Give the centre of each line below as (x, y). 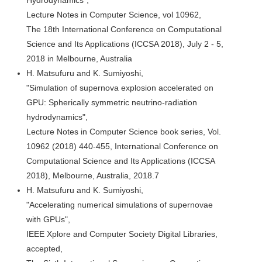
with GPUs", (48, 219)
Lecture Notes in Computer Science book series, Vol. (124, 131)
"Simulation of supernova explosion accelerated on (120, 87)
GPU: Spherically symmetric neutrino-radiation (112, 102)
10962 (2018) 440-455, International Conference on (122, 146)
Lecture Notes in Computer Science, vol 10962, (114, 14)
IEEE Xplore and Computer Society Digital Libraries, (122, 234)
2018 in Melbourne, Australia (79, 58)
